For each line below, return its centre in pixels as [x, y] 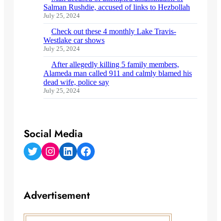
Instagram [49, 151]
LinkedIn [65, 151]
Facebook [82, 151]
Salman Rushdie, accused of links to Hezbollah [117, 7]
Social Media [53, 133]
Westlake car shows [74, 40]
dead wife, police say [76, 82]
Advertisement [57, 195]
